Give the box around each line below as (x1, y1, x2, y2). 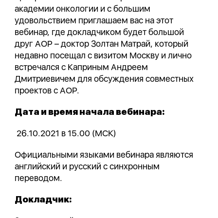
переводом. (15, 173, 62, 183)
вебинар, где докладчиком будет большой (15, 27, 184, 37)
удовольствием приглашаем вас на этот (15, 15, 173, 25)
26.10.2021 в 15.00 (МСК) (15, 128, 116, 138)
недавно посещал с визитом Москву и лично (15, 50, 192, 60)
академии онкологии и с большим (15, 3, 150, 14)
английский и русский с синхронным (15, 161, 160, 171)
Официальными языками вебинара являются (15, 149, 193, 160)
